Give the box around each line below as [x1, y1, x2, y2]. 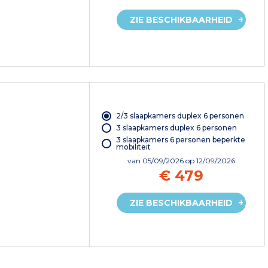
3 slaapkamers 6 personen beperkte [115, 135, 245, 145]
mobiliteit [115, 142, 151, 152]
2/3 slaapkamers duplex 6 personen [115, 111, 244, 121]
